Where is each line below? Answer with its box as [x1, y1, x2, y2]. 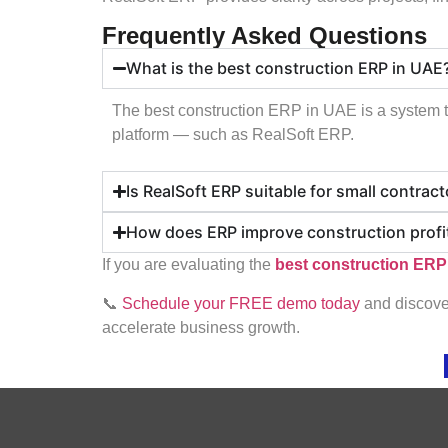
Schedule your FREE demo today [122, 294, 360, 312]
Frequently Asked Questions [102, 21, 427, 49]
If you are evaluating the [102, 256, 275, 274]
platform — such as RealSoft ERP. [112, 125, 354, 143]
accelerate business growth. [102, 318, 300, 336]
